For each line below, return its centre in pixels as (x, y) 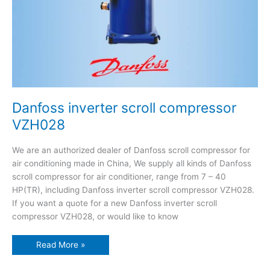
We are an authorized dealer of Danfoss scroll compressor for (131, 150)
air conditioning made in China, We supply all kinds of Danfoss (132, 163)
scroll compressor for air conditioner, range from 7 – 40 (119, 176)
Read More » (61, 245)
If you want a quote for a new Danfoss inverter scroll (115, 203)
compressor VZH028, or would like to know (95, 216)
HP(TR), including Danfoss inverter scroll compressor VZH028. (133, 190)
